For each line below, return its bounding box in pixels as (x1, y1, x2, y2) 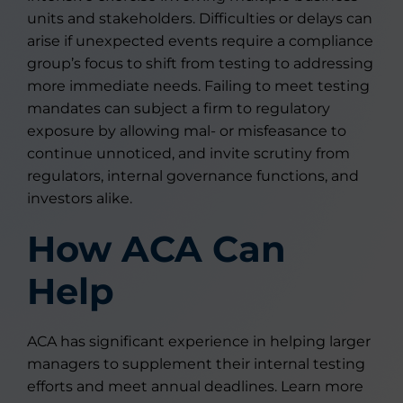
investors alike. (27, 190, 132, 207)
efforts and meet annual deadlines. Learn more (27, 378, 363, 395)
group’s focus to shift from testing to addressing (27, 55, 373, 72)
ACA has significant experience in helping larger (27, 333, 371, 350)
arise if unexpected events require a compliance (27, 32, 373, 49)
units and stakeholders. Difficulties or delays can (27, 10, 372, 27)
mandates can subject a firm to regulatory (27, 100, 330, 117)
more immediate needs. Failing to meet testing (27, 77, 370, 94)
